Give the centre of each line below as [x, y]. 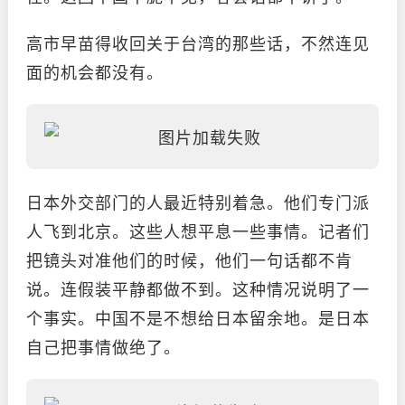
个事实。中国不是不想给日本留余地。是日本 [198, 317]
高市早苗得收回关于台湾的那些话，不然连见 [198, 42]
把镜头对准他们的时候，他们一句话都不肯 [189, 259]
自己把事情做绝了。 [104, 346]
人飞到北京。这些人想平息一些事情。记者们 [198, 231]
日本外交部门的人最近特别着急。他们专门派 [198, 202]
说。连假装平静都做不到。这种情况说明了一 [198, 288]
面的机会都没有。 [95, 71]
